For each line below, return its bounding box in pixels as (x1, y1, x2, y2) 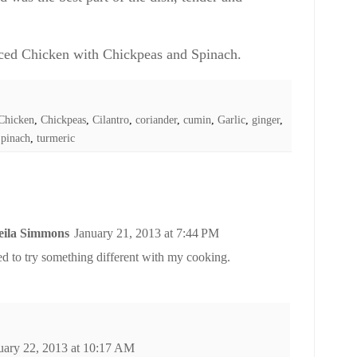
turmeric (37, 131, 75, 145)
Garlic (218, 113, 245, 127)
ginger (252, 113, 280, 127)
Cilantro (92, 113, 129, 127)
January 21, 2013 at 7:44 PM (74, 226, 219, 241)
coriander (135, 113, 177, 127)
